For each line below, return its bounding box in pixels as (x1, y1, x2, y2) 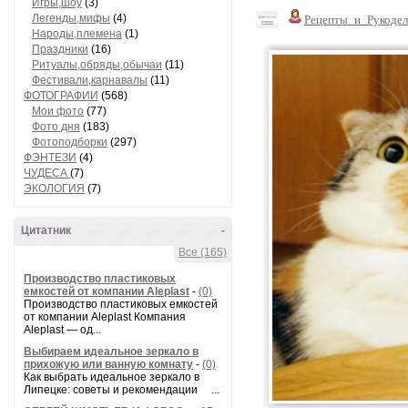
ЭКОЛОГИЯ (24, 182, 85, 195)
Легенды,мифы (32, 12, 110, 25)
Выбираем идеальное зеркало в (24, 345, 199, 358)
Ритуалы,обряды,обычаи (32, 58, 162, 71)
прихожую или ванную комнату (24, 358, 193, 371)
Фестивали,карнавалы (32, 74, 148, 87)
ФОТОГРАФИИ (24, 89, 98, 102)
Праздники (32, 43, 88, 56)
